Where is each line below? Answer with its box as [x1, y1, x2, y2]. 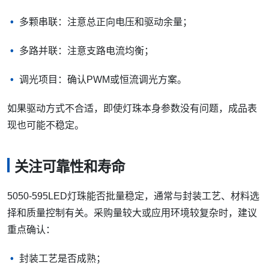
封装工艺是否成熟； [19, 253, 106, 264]
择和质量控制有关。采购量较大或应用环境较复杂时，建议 [7, 207, 257, 218]
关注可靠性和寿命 [14, 159, 125, 175]
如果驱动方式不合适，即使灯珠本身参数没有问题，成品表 [7, 103, 257, 114]
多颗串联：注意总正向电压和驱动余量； [19, 17, 192, 28]
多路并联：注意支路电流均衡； [19, 46, 154, 56]
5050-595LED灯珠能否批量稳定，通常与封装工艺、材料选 [7, 190, 259, 201]
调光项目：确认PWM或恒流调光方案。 [19, 74, 187, 85]
